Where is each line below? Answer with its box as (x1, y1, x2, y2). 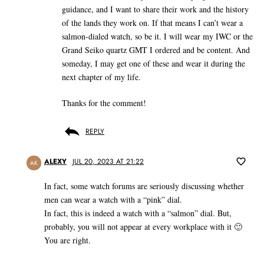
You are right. (44, 235, 91, 246)
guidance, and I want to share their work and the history (62, 4, 249, 15)
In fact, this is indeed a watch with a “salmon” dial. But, (44, 207, 232, 219)
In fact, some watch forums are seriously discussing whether (44, 180, 244, 192)
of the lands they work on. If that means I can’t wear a (62, 17, 243, 29)
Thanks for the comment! (62, 97, 146, 109)
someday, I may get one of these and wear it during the (62, 58, 245, 70)
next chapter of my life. (62, 71, 141, 83)
